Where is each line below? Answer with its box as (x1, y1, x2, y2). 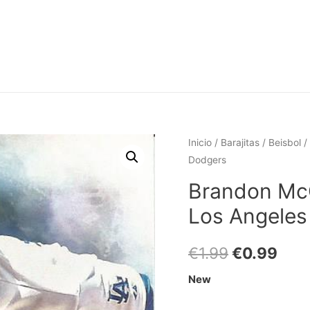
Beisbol (268, 137, 301, 148)
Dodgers (188, 154, 226, 165)
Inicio (188, 137, 212, 148)
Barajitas (221, 137, 259, 148)
